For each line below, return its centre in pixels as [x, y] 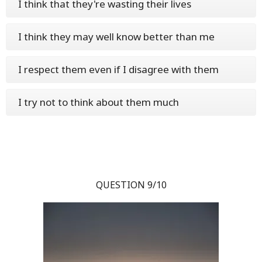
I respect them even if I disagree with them [118, 69]
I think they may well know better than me [116, 37]
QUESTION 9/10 [131, 185]
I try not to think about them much [99, 102]
